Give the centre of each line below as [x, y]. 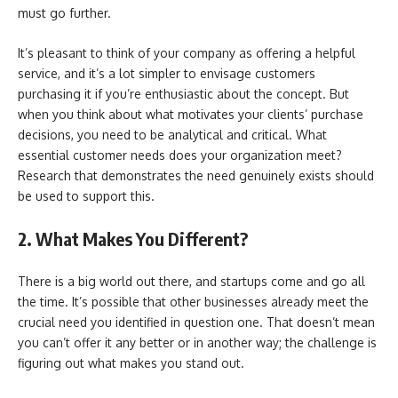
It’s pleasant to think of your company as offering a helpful [187, 53]
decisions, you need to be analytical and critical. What [172, 135]
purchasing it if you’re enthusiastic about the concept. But [183, 94]
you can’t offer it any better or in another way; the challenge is [197, 342]
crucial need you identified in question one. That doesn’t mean [196, 322]
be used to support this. [86, 196]
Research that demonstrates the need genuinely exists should [196, 175]
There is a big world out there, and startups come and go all [191, 281]
